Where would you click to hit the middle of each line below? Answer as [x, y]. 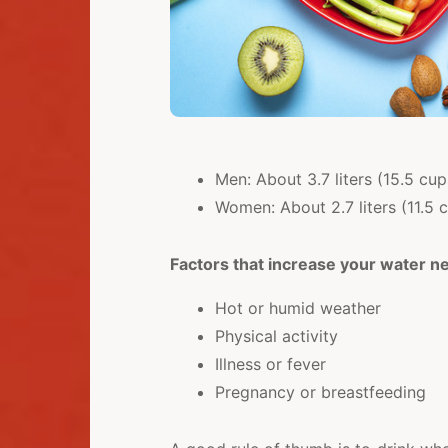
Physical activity [276, 336]
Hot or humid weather [297, 308]
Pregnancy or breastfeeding [320, 392]
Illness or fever [270, 364]
